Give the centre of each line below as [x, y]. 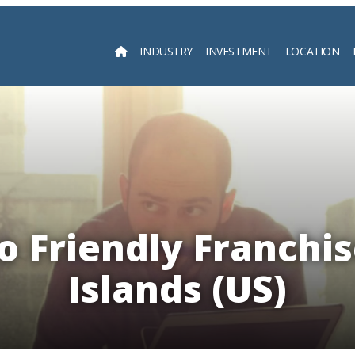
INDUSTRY [166, 51]
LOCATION [312, 51]
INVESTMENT [239, 51]
